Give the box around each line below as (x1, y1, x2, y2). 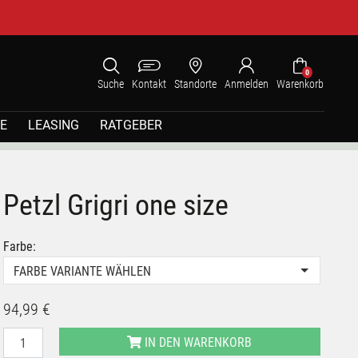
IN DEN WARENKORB (141, 335, 253, 350)
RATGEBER (100, 117, 162, 133)
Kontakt (132, 78, 166, 90)
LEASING (28, 117, 79, 133)
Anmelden (225, 78, 268, 90)
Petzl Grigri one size (3, 189, 229, 222)
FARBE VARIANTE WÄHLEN (14, 264, 152, 279)
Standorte (174, 78, 217, 90)
